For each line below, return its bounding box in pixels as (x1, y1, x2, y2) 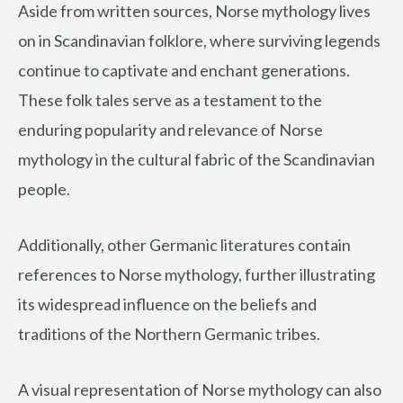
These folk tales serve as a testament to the (18, 90, 322, 111)
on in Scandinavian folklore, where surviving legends (18, 31, 381, 51)
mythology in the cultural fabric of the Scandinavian (18, 149, 375, 170)
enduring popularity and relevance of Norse (18, 120, 323, 140)
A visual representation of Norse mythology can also (18, 379, 381, 399)
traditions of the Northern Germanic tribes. (18, 324, 320, 345)
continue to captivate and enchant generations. (18, 60, 350, 81)
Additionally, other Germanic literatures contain (18, 235, 351, 255)
